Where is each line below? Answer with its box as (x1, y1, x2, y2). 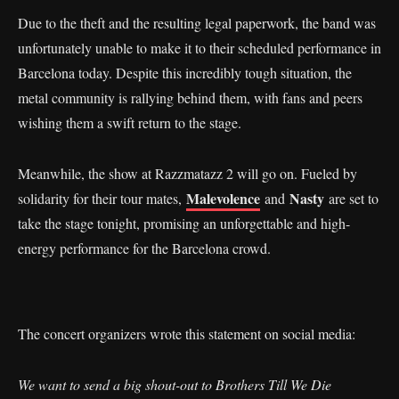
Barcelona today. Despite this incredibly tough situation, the (18, 63, 352, 82)
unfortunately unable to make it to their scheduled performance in (18, 38, 381, 57)
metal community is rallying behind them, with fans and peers (18, 88, 362, 107)
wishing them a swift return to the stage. (18, 113, 241, 132)
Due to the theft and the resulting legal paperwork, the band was (18, 13, 376, 32)
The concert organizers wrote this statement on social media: (18, 324, 355, 343)
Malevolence (186, 188, 260, 208)
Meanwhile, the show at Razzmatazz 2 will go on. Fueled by (18, 164, 357, 183)
